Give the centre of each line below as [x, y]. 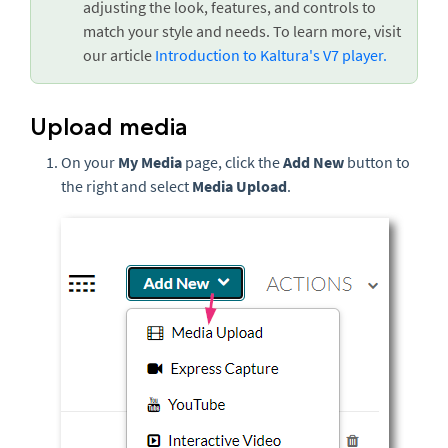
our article [117, 55]
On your [89, 162]
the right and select [126, 186]
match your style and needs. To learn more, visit [242, 31]
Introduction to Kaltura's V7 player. [269, 55]
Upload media [109, 126]
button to [377, 162]
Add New [313, 162]
